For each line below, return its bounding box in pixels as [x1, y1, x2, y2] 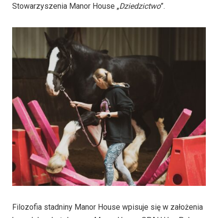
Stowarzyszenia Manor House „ [12, 1, 119, 11]
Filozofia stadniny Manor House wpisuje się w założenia [12, 202, 203, 212]
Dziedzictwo [119, 1, 161, 11]
